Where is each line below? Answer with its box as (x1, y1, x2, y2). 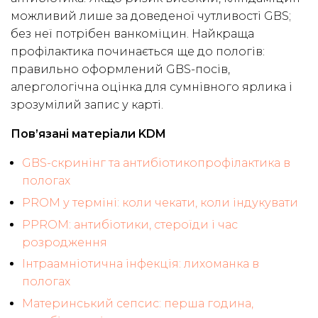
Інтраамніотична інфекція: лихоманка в (22, 257, 259, 271)
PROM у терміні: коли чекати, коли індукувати (22, 196, 298, 209)
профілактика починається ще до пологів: (11, 45, 265, 59)
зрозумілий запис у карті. (11, 98, 163, 112)
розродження (22, 235, 107, 249)
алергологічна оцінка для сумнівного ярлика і (11, 80, 292, 94)
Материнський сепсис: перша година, (22, 296, 253, 310)
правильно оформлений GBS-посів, (11, 62, 230, 77)
